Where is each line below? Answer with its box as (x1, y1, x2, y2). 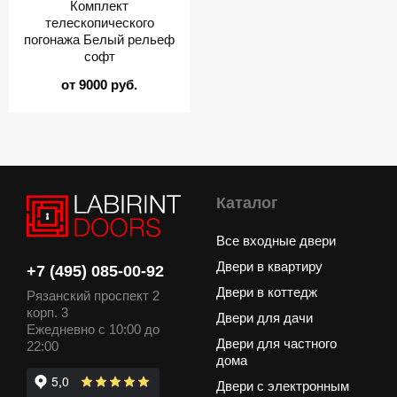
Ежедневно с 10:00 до (27, 322, 160, 337)
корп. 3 (27, 305, 68, 320)
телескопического (44, 14, 154, 30)
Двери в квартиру (216, 259, 323, 275)
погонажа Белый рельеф (24, 31, 175, 47)
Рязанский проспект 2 (27, 288, 160, 303)
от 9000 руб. (61, 76, 137, 92)
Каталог (216, 194, 278, 213)
